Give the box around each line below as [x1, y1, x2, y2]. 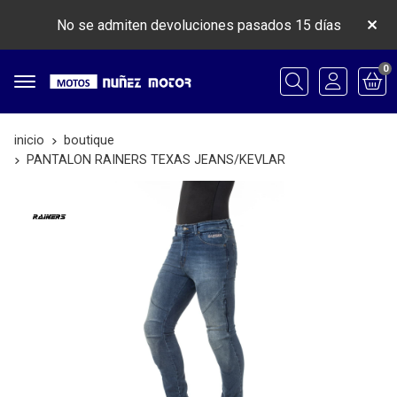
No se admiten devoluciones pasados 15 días [56, 16, 341, 34]
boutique [64, 133, 114, 148]
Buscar [279, 85, 322, 103]
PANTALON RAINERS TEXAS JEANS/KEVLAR [27, 152, 285, 167]
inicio [14, 133, 44, 148]
